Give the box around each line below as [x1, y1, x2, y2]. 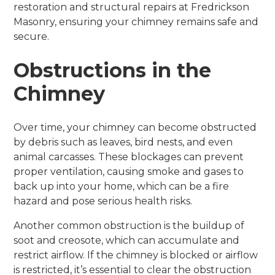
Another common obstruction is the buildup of [14, 219, 245, 231]
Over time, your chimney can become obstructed [14, 121, 257, 133]
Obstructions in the [14, 58, 212, 82]
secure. [14, 30, 50, 42]
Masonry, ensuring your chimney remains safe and [14, 15, 259, 28]
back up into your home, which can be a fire [14, 180, 230, 192]
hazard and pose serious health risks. [14, 195, 193, 207]
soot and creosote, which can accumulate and [14, 234, 240, 246]
